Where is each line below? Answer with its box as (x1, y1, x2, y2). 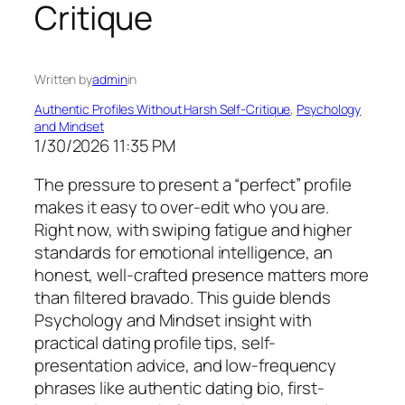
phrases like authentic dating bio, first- (34, 376, 325, 400)
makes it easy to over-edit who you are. (34, 195, 330, 220)
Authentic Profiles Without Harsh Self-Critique (34, 99, 291, 118)
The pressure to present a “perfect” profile (34, 173, 352, 197)
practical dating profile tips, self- (34, 331, 277, 355)
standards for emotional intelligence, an (34, 240, 333, 265)
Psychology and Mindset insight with (34, 308, 312, 333)
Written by (34, 70, 92, 88)
